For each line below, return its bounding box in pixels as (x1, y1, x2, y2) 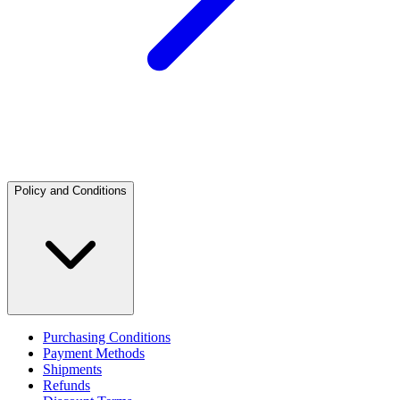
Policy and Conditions (14, 184, 127, 198)
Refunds (43, 378, 90, 394)
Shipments (43, 362, 102, 378)
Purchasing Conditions (43, 329, 171, 346)
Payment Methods (43, 346, 145, 362)
